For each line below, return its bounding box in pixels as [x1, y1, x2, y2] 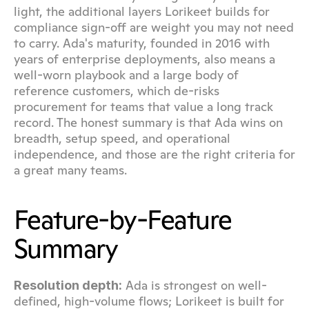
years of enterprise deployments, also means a [14, 51, 275, 67]
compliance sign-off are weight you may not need [14, 19, 294, 35]
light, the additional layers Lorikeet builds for [14, 3, 270, 19]
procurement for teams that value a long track [14, 99, 273, 114]
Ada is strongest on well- [122, 277, 267, 293]
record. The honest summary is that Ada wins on [14, 114, 283, 130]
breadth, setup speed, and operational [14, 130, 230, 146]
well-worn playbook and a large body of [14, 67, 239, 83]
